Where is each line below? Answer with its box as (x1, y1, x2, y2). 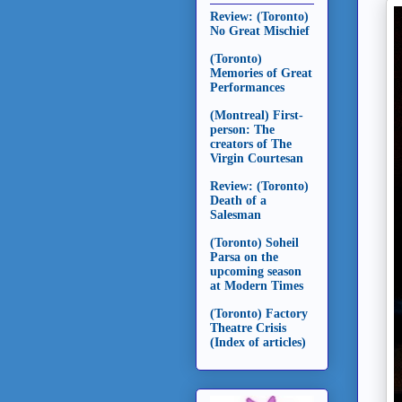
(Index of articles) (210, 335, 306, 349)
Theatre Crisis (210, 320, 286, 335)
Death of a (210, 193, 267, 207)
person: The (210, 122, 275, 136)
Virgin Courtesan (210, 151, 303, 165)
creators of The (210, 136, 292, 151)
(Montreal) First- (210, 108, 303, 122)
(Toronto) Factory (210, 306, 308, 320)
